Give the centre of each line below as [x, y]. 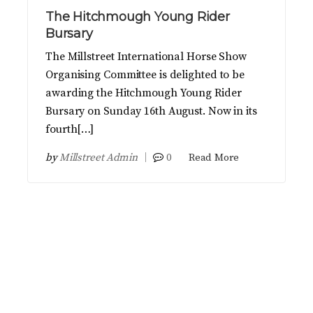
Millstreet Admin [99, 158]
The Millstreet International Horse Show [146, 57]
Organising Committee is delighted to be [145, 75]
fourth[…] [70, 130]
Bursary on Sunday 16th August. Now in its [151, 111]
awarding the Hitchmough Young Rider [144, 93]
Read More [213, 158]
